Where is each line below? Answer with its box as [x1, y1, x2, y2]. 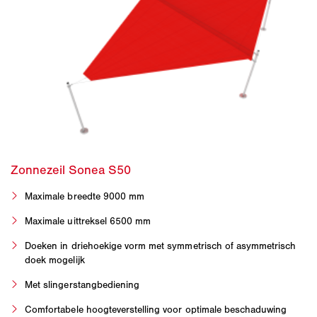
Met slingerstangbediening [25, 279, 140, 292]
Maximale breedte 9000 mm [25, 190, 145, 203]
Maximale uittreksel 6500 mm [25, 215, 151, 228]
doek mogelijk [25, 254, 85, 267]
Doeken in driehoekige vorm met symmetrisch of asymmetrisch [25, 240, 296, 253]
